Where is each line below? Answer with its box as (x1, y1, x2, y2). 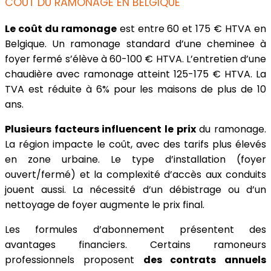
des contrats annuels (143, 253, 266, 267)
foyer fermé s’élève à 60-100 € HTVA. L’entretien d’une (5, 52, 266, 67)
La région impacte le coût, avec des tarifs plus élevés (5, 137, 266, 152)
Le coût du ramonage (5, 22, 117, 36)
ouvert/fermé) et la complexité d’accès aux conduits (5, 168, 266, 182)
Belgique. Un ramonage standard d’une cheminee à (5, 37, 266, 51)
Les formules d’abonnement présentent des (5, 223, 266, 237)
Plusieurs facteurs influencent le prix (5, 122, 196, 137)
